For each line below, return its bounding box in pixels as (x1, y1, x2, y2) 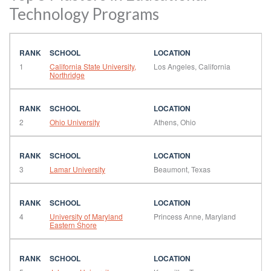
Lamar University (50, 163, 105, 174)
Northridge (50, 69, 85, 80)
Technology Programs (9, 4, 159, 24)
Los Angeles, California (153, 60, 230, 71)
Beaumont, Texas (153, 163, 211, 174)
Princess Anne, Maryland (153, 211, 236, 221)
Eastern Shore (50, 219, 97, 230)
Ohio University (50, 116, 100, 127)
